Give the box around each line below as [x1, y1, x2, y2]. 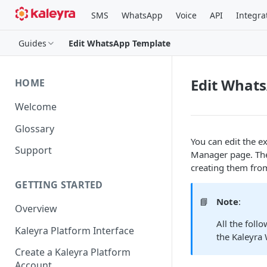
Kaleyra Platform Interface [15, 223, 134, 237]
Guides [18, 37, 46, 49]
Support [15, 144, 52, 157]
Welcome [15, 100, 57, 113]
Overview [15, 202, 57, 216]
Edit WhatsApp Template [69, 37, 170, 49]
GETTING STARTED [15, 178, 103, 192]
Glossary [15, 122, 54, 135]
